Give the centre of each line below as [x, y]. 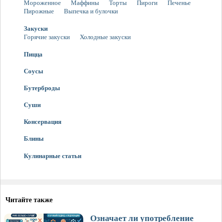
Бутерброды [42, 88]
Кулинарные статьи [53, 156]
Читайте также [29, 200]
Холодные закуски [105, 37]
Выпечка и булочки [91, 11]
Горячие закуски [47, 37]
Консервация [43, 122]
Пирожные [39, 11]
